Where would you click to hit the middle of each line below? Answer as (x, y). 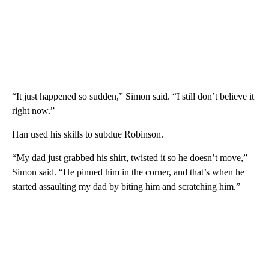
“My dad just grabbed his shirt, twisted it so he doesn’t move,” (130, 158)
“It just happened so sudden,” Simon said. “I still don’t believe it (133, 97)
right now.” (33, 111)
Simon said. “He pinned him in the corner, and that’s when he (128, 172)
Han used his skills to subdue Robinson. (88, 134)
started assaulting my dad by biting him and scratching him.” (126, 187)
